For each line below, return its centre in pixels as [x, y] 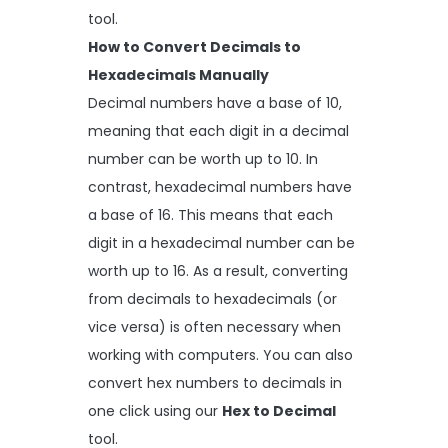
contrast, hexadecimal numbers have [220, 187]
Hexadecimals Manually [178, 75]
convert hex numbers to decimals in [215, 383]
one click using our [155, 411]
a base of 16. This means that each [210, 215]
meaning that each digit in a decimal [218, 131]
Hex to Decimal [279, 411]
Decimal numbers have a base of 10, [215, 103]
